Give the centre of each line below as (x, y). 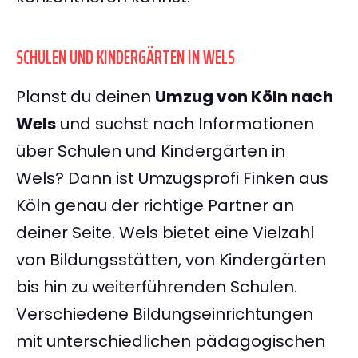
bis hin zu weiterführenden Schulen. (157, 287)
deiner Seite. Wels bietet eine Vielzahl (165, 233)
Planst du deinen (86, 97)
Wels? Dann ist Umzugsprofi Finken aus (172, 179)
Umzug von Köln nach (244, 97)
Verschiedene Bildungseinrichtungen (165, 314)
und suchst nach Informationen (185, 124)
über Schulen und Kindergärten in (151, 151)
